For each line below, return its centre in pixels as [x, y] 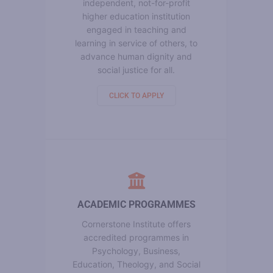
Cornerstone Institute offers [136, 224]
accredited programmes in [136, 237]
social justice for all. [136, 69]
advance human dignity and [136, 56]
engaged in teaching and [136, 29]
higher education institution [136, 16]
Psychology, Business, [136, 250]
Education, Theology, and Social [136, 264]
